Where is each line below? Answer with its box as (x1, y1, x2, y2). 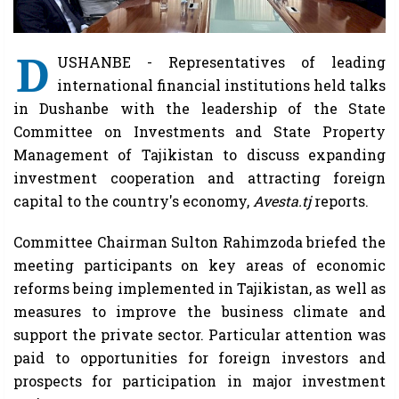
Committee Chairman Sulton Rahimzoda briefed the (13, 232, 386, 252)
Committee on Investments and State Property (13, 122, 386, 142)
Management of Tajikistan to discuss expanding (13, 145, 386, 165)
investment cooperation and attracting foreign (13, 168, 386, 188)
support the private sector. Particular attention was (13, 325, 386, 345)
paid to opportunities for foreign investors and (13, 348, 386, 368)
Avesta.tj (253, 191, 311, 211)
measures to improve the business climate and (13, 302, 386, 322)
